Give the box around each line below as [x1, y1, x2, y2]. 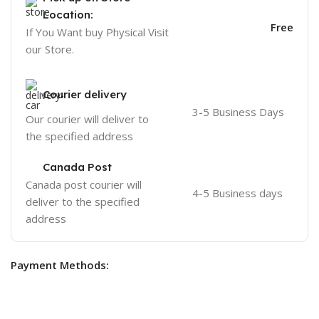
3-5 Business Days [192, 104, 284, 119]
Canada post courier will [26, 177, 142, 192]
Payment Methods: [11, 257, 110, 272]
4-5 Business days [192, 185, 283, 200]
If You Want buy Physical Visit [26, 24, 169, 39]
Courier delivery [43, 87, 127, 101]
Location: [43, 7, 94, 21]
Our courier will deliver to [26, 111, 150, 126]
